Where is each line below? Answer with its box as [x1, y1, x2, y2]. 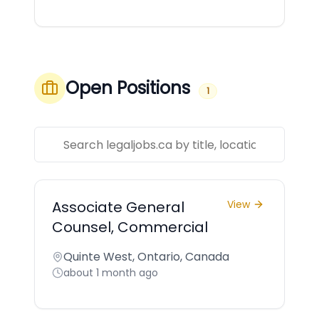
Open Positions [66, 76, 190, 100]
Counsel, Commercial [52, 217, 208, 237]
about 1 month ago [63, 266, 158, 280]
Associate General [52, 197, 184, 217]
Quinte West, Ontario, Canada [63, 249, 229, 265]
